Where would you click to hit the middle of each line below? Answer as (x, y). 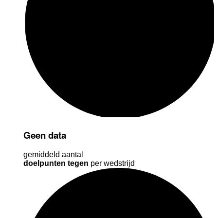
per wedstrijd (112, 163)
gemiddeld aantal (53, 155)
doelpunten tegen (56, 163)
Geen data (45, 135)
